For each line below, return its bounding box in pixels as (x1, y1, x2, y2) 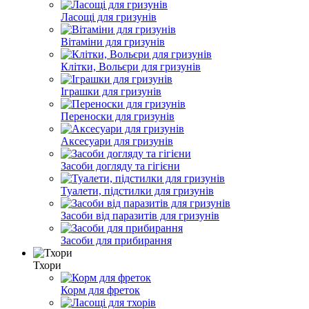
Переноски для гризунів (61, 110, 175, 122)
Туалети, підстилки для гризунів (61, 184, 214, 197)
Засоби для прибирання (61, 234, 172, 246)
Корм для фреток (61, 283, 140, 296)
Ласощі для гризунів (61, 10, 157, 23)
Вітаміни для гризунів (61, 35, 165, 48)
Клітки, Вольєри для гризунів (61, 60, 201, 72)
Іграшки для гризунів (61, 85, 161, 97)
